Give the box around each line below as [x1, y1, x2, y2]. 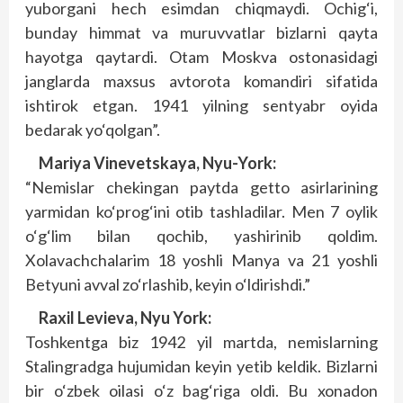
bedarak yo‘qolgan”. [25, 120, 160, 139]
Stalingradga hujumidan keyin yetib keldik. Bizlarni [25, 356, 378, 376]
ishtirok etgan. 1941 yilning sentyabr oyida [25, 95, 378, 115]
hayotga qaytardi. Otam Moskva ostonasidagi [25, 47, 378, 67]
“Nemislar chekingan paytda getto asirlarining [25, 177, 378, 197]
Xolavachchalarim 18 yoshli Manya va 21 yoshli [25, 250, 378, 270]
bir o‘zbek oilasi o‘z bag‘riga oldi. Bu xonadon [25, 381, 378, 400]
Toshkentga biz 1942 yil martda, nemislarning [25, 332, 378, 352]
